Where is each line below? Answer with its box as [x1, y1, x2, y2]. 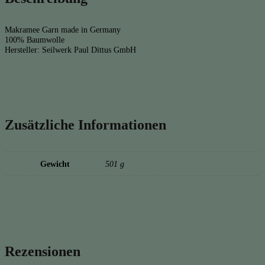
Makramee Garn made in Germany [5, 25, 121, 34]
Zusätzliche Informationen [5, 117, 166, 132]
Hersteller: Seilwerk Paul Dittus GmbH [5, 45, 136, 54]
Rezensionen [5, 244, 80, 260]
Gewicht [40, 159, 70, 169]
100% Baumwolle [5, 35, 64, 44]
